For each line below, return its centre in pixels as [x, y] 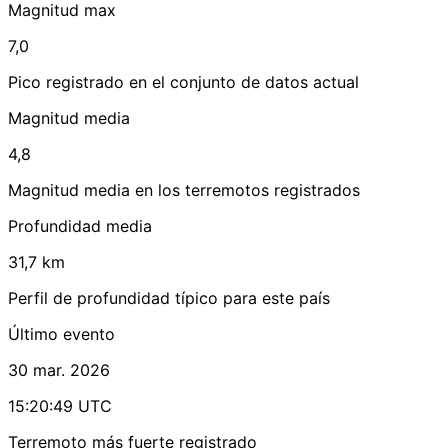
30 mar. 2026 [59, 370]
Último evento [61, 334]
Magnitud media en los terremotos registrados [184, 190]
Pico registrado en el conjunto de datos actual [183, 82]
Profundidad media [80, 226]
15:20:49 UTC [60, 406]
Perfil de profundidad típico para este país [169, 298]
